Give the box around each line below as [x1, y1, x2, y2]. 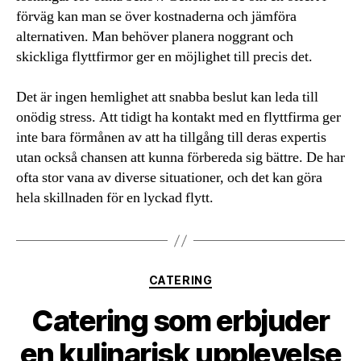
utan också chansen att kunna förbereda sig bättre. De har [16, 148, 345, 167]
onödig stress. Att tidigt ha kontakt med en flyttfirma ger [16, 108, 341, 127]
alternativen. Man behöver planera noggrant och [16, 27, 293, 46]
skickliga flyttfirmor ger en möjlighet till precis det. [16, 48, 313, 66]
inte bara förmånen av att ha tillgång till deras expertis [16, 128, 326, 147]
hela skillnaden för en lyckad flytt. [16, 189, 214, 207]
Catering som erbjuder [31, 302, 330, 338]
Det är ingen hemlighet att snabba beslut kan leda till [16, 88, 318, 106]
